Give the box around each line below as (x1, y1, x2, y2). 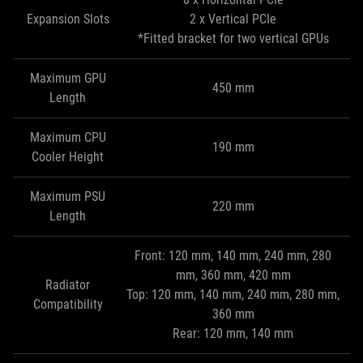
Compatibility (32, 297, 103, 312)
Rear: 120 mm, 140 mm (173, 326, 293, 341)
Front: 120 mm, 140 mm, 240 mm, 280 (135, 248, 331, 263)
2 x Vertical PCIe (190, 11, 276, 27)
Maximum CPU (29, 130, 106, 145)
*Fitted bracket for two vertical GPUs (137, 31, 329, 46)
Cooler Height (32, 149, 104, 164)
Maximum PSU (30, 189, 105, 204)
